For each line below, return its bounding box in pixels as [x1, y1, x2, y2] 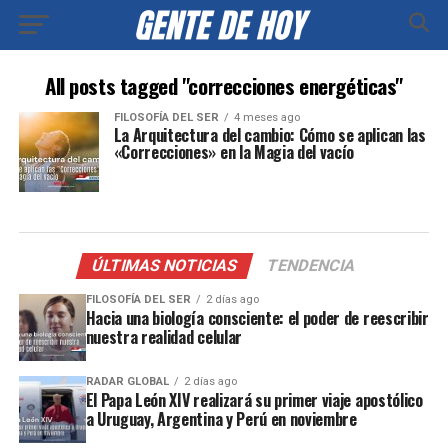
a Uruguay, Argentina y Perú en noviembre [85, 406, 357, 431]
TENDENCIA [265, 256, 359, 275]
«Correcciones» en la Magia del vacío [113, 140, 355, 164]
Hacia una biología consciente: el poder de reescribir [85, 306, 429, 330]
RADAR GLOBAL [85, 374, 169, 388]
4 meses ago [233, 111, 300, 124]
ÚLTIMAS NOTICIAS [90, 256, 241, 275]
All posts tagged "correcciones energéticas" [44, 70, 404, 101]
